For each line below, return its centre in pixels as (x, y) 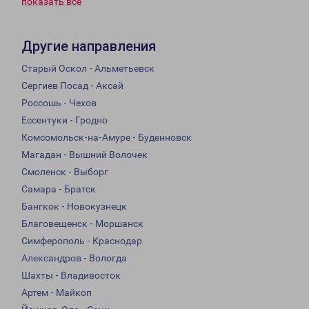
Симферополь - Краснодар (82, 241)
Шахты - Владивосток (71, 276)
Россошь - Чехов (59, 103)
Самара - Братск (59, 189)
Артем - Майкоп (57, 293)
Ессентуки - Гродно (64, 120)
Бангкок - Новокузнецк (74, 207)
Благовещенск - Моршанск (82, 224)
